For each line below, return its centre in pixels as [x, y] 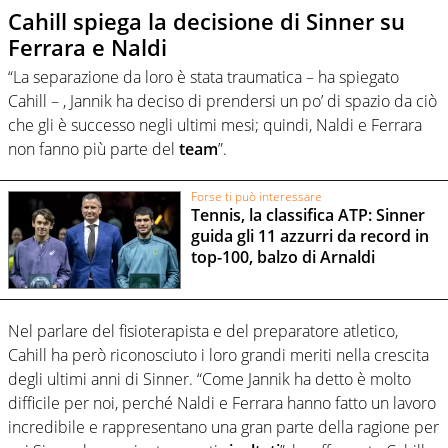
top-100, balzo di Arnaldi [282, 257]
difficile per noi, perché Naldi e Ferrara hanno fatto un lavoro [222, 403]
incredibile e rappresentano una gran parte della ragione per [223, 427]
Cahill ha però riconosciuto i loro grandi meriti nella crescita [218, 355]
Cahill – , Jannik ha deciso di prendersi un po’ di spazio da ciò [222, 101]
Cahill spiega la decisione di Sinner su [206, 20]
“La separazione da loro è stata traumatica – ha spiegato [203, 77]
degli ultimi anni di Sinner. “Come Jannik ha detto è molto [209, 379]
